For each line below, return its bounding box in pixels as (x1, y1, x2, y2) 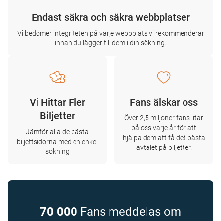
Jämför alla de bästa (26, 128, 89, 136)
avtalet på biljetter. (136, 144, 192, 151)
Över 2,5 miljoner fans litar (124, 114, 203, 122)
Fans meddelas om (77, 205, 181, 219)
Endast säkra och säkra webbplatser (31, 11, 190, 23)
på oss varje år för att (131, 124, 196, 132)
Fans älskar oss (130, 96, 198, 108)
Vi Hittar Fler (29, 96, 85, 108)
